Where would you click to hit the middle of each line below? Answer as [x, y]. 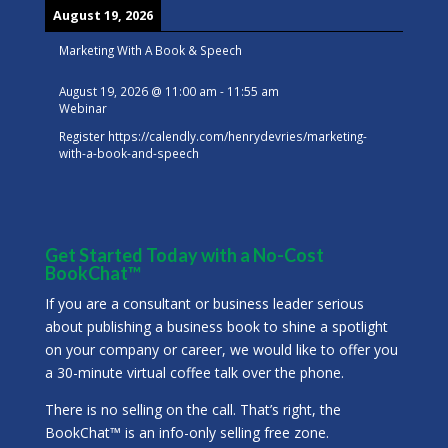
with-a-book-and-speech [128, 153]
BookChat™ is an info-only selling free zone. [186, 433]
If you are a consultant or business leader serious [204, 304]
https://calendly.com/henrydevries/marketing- [237, 136]
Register [83, 136]
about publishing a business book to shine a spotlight [216, 327]
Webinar [82, 107]
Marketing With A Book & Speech [150, 50]
